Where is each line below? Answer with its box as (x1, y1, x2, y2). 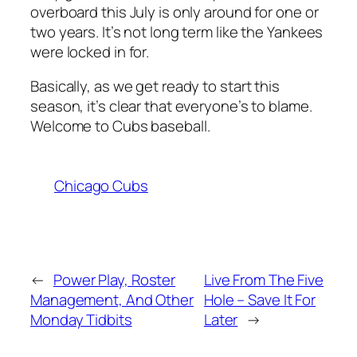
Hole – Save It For (203, 288, 316, 310)
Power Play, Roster (53, 269, 176, 290)
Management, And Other (30, 288, 194, 310)
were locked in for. (30, 41, 150, 62)
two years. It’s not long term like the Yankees (30, 21, 324, 42)
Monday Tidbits (30, 308, 132, 330)
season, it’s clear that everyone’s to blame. (30, 96, 312, 117)
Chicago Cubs (54, 175, 148, 196)
